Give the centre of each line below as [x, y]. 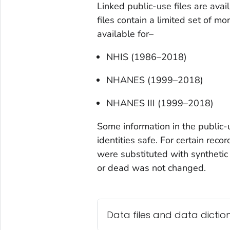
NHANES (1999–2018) [155, 80]
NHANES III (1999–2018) [160, 103]
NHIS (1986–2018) [146, 57]
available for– [125, 34]
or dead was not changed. [151, 168]
